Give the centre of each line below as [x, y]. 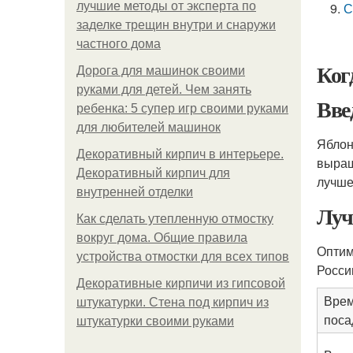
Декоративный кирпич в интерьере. [180, 154]
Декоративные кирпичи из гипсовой [181, 283]
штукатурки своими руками [155, 321]
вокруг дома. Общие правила [162, 238]
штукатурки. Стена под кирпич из [173, 302]
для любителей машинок [149, 127]
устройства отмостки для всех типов [183, 256]
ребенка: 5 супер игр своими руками [182, 108]
